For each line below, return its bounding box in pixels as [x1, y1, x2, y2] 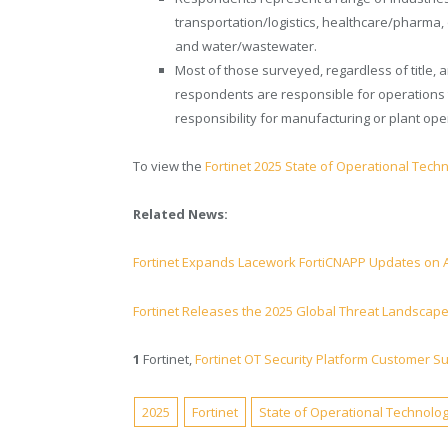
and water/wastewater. [175, 36, 317, 55]
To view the [133, 157, 205, 176]
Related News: [133, 205, 228, 224]
